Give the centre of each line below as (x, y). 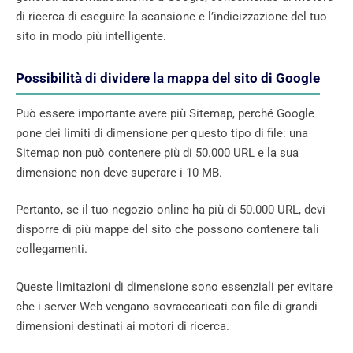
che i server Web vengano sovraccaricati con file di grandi (167, 306)
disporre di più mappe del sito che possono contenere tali (167, 230)
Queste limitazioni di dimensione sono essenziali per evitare (174, 286)
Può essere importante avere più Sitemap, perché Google (165, 113)
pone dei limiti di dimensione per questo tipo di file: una (162, 133)
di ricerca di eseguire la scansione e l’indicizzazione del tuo (171, 16)
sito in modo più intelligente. (91, 36)
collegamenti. (52, 249)
